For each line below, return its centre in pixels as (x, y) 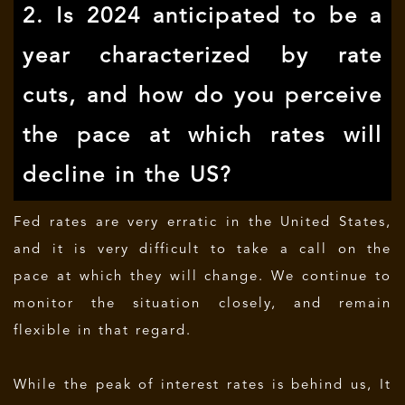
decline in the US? (127, 176)
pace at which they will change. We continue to (202, 277)
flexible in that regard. (103, 331)
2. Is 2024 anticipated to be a (202, 17)
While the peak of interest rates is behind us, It (202, 386)
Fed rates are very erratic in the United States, (202, 223)
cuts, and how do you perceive (202, 97)
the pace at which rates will (202, 137)
